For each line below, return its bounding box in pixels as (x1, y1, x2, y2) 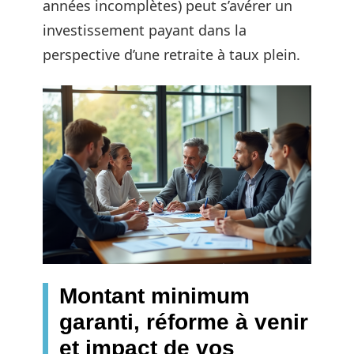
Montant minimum (59, 284, 250, 309)
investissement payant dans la (43, 21, 247, 40)
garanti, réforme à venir (59, 310, 308, 335)
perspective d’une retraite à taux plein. (43, 45, 300, 64)
